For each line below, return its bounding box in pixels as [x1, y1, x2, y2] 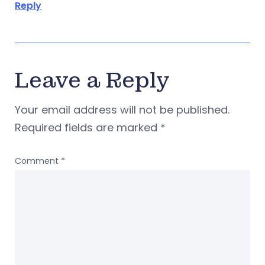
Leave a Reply [15, 67, 170, 94]
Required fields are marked [15, 119, 160, 135]
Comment [15, 154, 61, 167]
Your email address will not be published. [15, 102, 230, 117]
